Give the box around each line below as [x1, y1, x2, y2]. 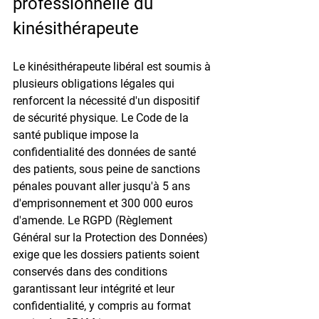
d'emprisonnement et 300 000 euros [13, 196, 196, 210]
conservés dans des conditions [13, 264, 170, 278]
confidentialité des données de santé [13, 145, 199, 159]
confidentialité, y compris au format [13, 298, 194, 313]
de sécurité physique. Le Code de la [13, 110, 192, 125]
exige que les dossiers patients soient [13, 247, 202, 261]
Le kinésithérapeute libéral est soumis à [13, 59, 214, 73]
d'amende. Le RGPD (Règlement [13, 213, 175, 227]
